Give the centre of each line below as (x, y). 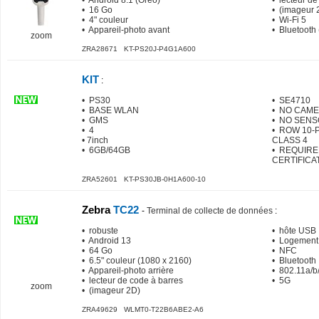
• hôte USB (294, 231)
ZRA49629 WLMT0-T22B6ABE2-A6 (143, 309)
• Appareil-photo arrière (128, 271)
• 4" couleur (105, 20)
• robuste (100, 231)
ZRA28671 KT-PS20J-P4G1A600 (139, 49)
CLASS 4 (290, 140)
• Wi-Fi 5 (289, 20)
